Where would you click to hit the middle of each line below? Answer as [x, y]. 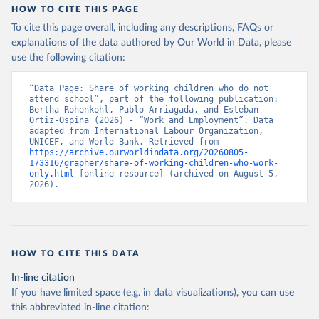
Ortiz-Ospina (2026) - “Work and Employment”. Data [151, 121]
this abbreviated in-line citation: [80, 308]
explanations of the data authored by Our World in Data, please [151, 43]
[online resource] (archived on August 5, [176, 174]
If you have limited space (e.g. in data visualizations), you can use [153, 293]
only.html [52, 174]
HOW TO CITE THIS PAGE [75, 10]
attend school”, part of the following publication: [154, 99]
